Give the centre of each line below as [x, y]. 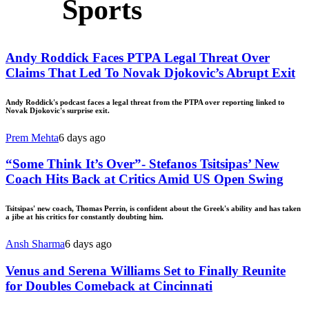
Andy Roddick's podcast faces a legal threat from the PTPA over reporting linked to [145, 102]
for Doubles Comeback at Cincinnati [109, 286]
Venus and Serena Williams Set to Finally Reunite [146, 271]
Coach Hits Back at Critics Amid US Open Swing [144, 179]
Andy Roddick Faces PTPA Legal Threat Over [138, 57]
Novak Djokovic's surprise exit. [58, 110]
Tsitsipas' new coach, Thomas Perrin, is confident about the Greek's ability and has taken [153, 209]
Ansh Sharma [35, 244]
